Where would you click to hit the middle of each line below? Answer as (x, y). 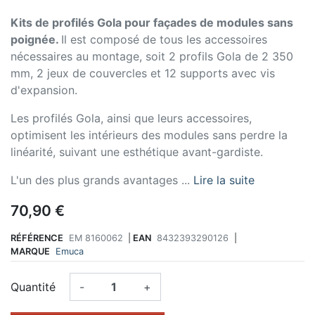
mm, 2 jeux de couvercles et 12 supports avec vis (143, 73)
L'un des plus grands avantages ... (100, 180)
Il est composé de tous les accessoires (164, 39)
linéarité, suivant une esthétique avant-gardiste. (137, 152)
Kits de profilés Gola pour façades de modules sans (152, 22)
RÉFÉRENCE (37, 238)
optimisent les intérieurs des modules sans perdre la (149, 135)
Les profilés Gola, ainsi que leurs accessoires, (131, 118)
